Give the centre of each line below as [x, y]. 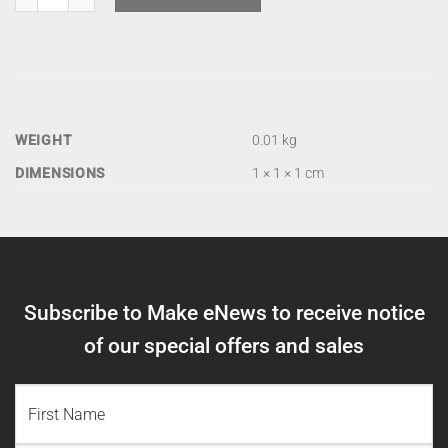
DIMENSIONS [60, 174]
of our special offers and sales [224, 346]
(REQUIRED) [102, 396]
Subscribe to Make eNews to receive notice [224, 313]
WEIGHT [44, 141]
